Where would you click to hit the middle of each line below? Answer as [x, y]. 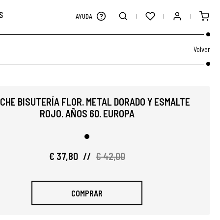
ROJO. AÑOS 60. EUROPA [87, 113]
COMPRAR [87, 193]
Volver [202, 49]
